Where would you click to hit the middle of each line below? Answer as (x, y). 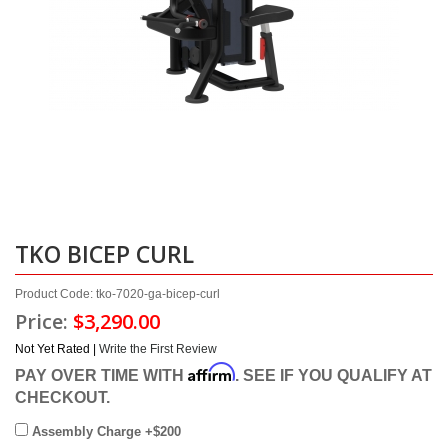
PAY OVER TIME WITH (101, 375)
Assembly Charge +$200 (104, 431)
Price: (44, 321)
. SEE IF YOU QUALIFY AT (333, 375)
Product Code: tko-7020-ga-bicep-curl (117, 294)
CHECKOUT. (62, 397)
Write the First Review (158, 349)
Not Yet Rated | (57, 349)
